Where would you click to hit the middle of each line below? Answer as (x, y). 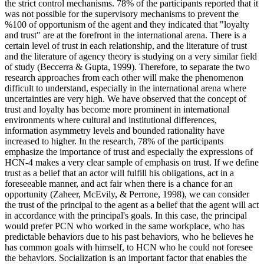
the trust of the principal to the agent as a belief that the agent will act (132, 204)
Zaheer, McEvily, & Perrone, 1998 (117, 194)
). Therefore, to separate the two (191, 67)
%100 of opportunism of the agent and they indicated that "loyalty (127, 24)
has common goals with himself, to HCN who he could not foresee (129, 247)
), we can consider (215, 194)
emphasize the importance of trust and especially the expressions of (129, 151)
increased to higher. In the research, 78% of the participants (114, 141)
